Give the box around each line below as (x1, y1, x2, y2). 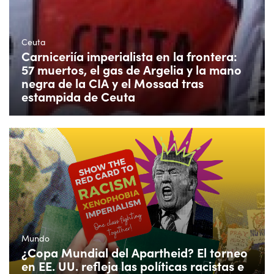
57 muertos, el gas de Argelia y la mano (21, 61, 242, 78)
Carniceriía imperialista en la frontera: (21, 47, 237, 64)
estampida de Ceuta (21, 87, 135, 105)
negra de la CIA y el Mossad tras (21, 74, 204, 91)
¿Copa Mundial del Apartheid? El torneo (21, 244, 248, 261)
